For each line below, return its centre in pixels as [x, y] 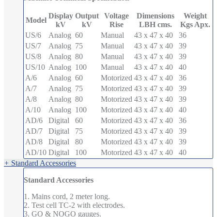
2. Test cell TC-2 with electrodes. [74, 205]
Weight [195, 15]
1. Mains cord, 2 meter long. [67, 196]
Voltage [116, 15]
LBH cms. [155, 24]
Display [61, 15]
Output [87, 15]
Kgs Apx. [195, 24]
